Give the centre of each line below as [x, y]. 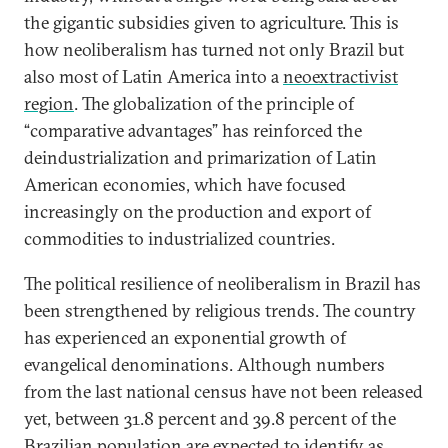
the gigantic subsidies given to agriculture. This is [211, 22]
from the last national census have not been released [223, 391]
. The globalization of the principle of [214, 103]
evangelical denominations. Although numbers [204, 364]
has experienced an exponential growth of [185, 337]
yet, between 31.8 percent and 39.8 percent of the [210, 418]
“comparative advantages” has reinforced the [193, 130]
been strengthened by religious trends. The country [220, 310]
